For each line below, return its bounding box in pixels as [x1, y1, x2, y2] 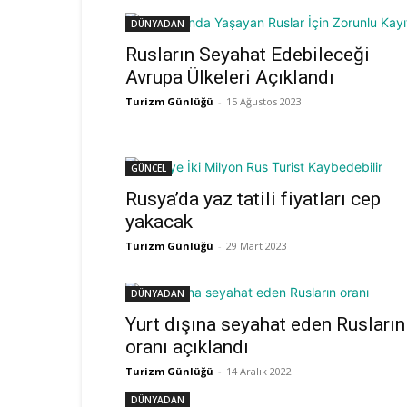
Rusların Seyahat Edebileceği [125, 44, 370, 65]
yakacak [125, 211, 193, 233]
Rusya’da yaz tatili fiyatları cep [125, 188, 381, 210]
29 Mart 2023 [226, 239, 287, 253]
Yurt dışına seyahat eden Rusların [125, 313, 405, 335]
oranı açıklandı [125, 336, 249, 358]
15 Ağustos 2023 [226, 94, 302, 108]
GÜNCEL [131, 162, 166, 174]
